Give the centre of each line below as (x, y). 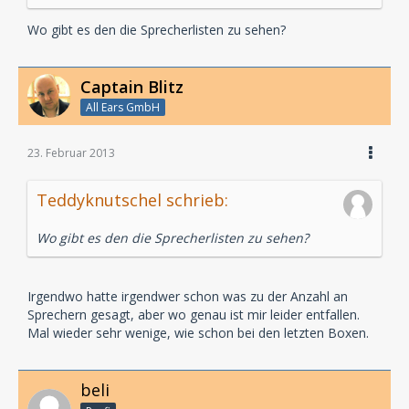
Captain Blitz (132, 86)
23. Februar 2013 (71, 153)
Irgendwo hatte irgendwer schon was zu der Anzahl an (188, 297)
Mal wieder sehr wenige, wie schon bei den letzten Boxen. (198, 333)
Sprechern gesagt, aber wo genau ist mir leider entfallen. (194, 315)
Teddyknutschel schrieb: (132, 200)
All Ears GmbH (123, 108)
